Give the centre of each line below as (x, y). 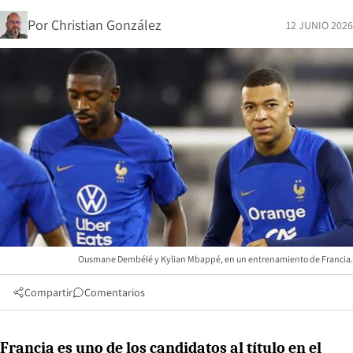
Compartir (48, 292)
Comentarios (115, 292)
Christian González (106, 24)
